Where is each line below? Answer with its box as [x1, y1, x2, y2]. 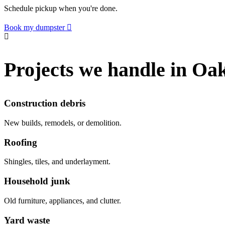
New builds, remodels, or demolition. [4, 118, 122, 127]
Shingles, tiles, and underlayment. [4, 157, 110, 166]
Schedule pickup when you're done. [4, 4, 118, 13]
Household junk [4, 176, 70, 187]
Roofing [4, 137, 37, 148]
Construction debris [4, 98, 85, 109]
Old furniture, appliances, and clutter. [4, 196, 121, 205]
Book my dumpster [4, 23, 65, 32]
